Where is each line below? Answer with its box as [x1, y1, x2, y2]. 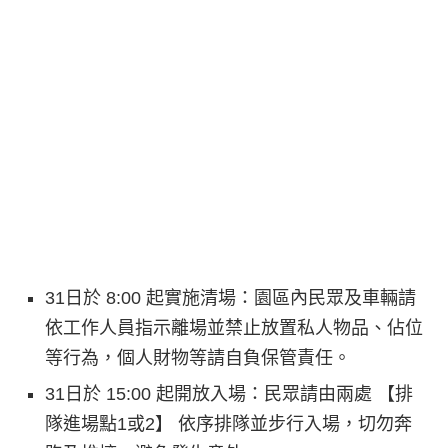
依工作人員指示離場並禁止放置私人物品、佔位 [45, 317, 423, 338]
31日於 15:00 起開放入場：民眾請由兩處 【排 [45, 383, 413, 404]
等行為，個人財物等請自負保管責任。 [45, 347, 351, 368]
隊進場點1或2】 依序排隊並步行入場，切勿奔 [45, 413, 412, 434]
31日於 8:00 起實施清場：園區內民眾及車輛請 [45, 287, 416, 308]
